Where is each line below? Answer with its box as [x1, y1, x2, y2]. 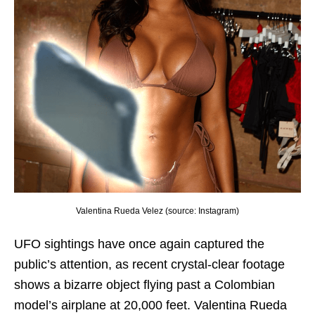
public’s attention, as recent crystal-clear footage [14, 257, 285, 271]
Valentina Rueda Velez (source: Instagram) [76, 205, 239, 216]
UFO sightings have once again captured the [14, 236, 264, 251]
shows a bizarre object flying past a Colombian [14, 277, 275, 292]
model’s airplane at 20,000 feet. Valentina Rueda [14, 297, 287, 312]
